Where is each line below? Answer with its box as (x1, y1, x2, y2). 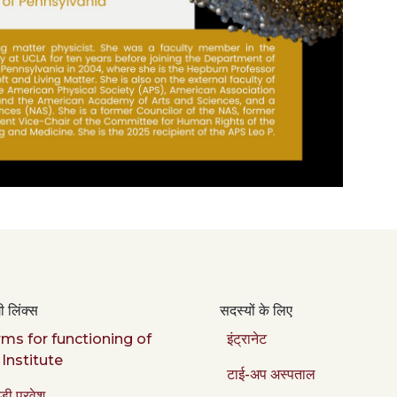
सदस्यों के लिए (220, 301, 292, 319)
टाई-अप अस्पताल (227, 365, 315, 383)
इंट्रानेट (227, 330, 267, 347)
